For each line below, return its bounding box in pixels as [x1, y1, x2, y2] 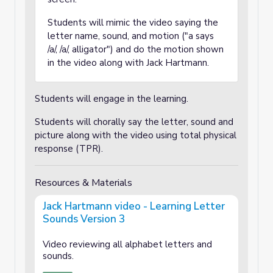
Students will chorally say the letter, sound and [35, 116, 233, 128]
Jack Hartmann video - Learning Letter [43, 199, 225, 213]
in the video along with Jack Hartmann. [48, 57, 211, 69]
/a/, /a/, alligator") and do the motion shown [48, 43, 224, 55]
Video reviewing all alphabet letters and [43, 238, 212, 250]
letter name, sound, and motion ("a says [48, 30, 214, 42]
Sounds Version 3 [43, 212, 125, 226]
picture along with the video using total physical [35, 129, 236, 141]
